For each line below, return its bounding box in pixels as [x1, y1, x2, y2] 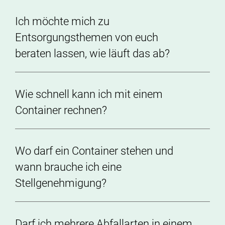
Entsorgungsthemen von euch [15, 31, 158, 44]
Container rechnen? [15, 104, 109, 117]
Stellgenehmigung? [15, 177, 109, 189]
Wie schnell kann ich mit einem [15, 88, 163, 100]
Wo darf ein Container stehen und [15, 145, 173, 157]
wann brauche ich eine [15, 161, 122, 173]
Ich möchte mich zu [15, 15, 109, 28]
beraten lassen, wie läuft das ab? [15, 47, 172, 60]
